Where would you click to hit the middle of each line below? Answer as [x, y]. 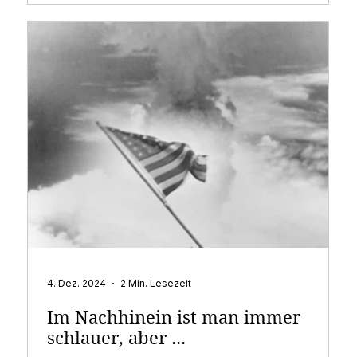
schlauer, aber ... [117, 337]
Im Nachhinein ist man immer [174, 317]
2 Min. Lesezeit [156, 284]
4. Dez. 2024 [77, 284]
